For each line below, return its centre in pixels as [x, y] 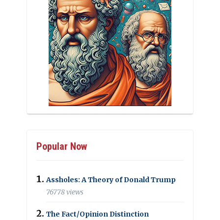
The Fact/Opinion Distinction [97, 214]
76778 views [65, 192]
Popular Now [62, 146]
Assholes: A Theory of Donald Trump [111, 179]
